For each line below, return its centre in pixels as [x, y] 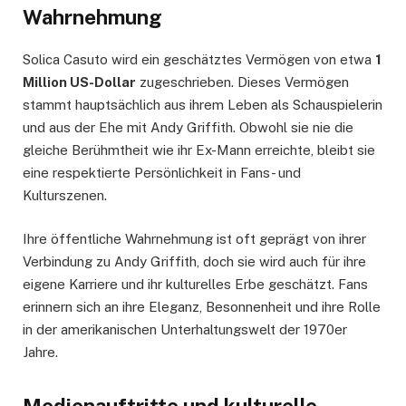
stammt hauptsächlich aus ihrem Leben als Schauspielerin [203, 105]
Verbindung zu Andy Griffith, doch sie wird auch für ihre [194, 262]
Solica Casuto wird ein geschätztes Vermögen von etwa [199, 60]
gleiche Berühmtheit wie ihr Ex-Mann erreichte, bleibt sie [199, 150]
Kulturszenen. [65, 196]
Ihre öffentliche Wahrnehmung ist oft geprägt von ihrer [194, 239]
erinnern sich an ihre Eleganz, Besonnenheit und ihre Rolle [202, 307]
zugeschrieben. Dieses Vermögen [242, 82]
